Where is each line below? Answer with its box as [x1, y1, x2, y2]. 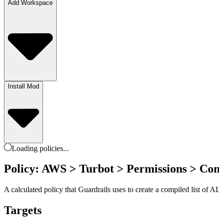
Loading [12, 144, 40, 153]
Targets [4, 204, 42, 217]
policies [40, 144, 63, 153]
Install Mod [8, 83, 39, 90]
